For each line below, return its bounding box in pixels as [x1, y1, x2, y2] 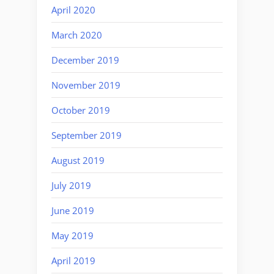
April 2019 [51, 254, 95, 267]
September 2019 [51, 128, 122, 141]
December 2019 [51, 53, 119, 66]
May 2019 [51, 229, 94, 242]
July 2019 [51, 179, 91, 191]
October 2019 [51, 103, 110, 116]
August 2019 [51, 154, 105, 166]
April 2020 [51, 3, 95, 16]
